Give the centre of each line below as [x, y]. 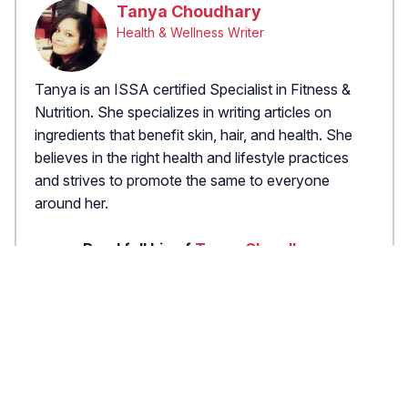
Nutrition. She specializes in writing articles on [183, 112]
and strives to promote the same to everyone [182, 181]
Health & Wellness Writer [190, 33]
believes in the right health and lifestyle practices [192, 158]
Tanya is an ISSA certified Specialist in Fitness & [193, 90]
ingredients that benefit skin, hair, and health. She [194, 135]
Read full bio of [139, 249]
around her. [71, 204]
